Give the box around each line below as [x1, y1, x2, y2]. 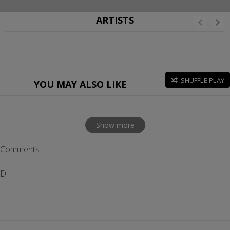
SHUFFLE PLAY [181, 75, 224, 85]
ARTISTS [95, 14, 134, 26]
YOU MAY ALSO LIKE [33, 78, 127, 90]
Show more [95, 120, 135, 130]
